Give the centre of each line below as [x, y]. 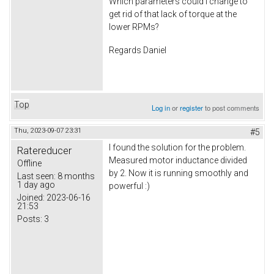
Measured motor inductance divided [178, 160]
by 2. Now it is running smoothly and [179, 173]
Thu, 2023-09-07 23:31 [48, 130]
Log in [161, 107]
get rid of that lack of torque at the [173, 14]
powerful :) [129, 186]
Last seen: [36, 176]
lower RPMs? [134, 27]
